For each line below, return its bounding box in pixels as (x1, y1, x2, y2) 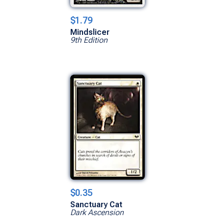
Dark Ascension (70, 207, 124, 217)
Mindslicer (70, 27, 110, 37)
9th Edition (70, 35, 108, 45)
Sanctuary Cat (70, 199, 122, 209)
